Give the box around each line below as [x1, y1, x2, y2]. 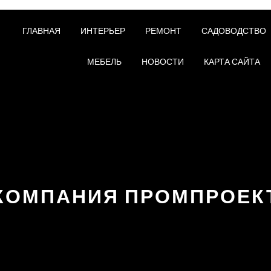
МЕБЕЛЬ [87, 56, 122, 67]
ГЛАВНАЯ [22, 25, 60, 36]
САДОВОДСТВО [201, 25, 266, 36]
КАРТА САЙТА [203, 56, 260, 67]
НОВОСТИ [141, 56, 184, 67]
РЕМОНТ [145, 25, 181, 36]
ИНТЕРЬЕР [80, 25, 125, 36]
